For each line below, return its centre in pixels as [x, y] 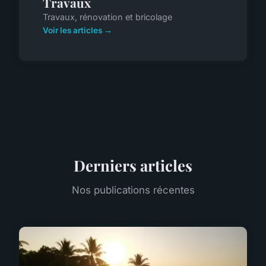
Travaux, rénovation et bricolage [107, 17]
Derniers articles [133, 165]
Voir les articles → [77, 30]
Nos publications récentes [133, 190]
